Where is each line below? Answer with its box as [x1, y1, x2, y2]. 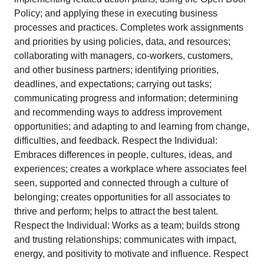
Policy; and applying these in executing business [14, 8, 217, 18]
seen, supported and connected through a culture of [14, 178, 228, 188]
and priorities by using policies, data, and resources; [14, 37, 230, 47]
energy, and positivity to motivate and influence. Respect [14, 249, 248, 259]
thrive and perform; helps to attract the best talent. [14, 206, 218, 216]
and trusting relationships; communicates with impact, [14, 235, 236, 245]
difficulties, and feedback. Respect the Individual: [14, 136, 217, 146]
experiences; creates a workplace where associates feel [14, 164, 247, 174]
